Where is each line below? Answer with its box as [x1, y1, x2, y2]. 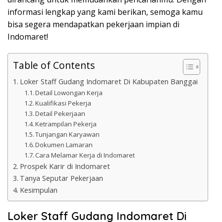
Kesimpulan [19, 185, 57, 195]
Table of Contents [13, 58, 95, 72]
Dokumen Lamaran [35, 140, 93, 150]
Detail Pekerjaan [35, 109, 86, 118]
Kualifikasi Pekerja [35, 99, 92, 108]
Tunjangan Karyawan [35, 130, 100, 139]
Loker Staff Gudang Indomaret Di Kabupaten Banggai [19, 77, 198, 87]
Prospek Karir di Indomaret [19, 162, 110, 171]
